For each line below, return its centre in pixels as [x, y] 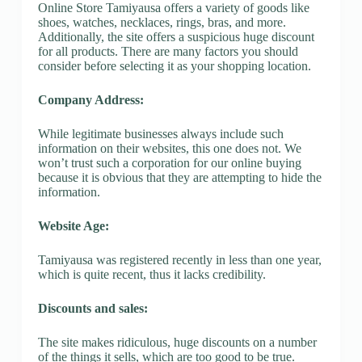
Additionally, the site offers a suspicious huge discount [176, 36]
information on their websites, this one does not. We [169, 148]
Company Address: [90, 99]
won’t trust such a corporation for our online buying [169, 162]
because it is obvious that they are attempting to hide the [179, 177]
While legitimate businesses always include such [160, 133]
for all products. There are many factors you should [168, 51]
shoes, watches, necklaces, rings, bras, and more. [162, 22]
